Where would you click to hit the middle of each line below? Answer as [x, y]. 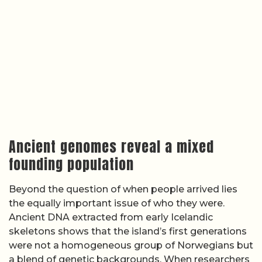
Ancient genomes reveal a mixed [111, 146]
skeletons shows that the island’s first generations [128, 231]
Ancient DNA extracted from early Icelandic [111, 217]
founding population [71, 164]
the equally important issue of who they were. [117, 203]
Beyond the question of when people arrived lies [123, 189]
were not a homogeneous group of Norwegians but [131, 245]
